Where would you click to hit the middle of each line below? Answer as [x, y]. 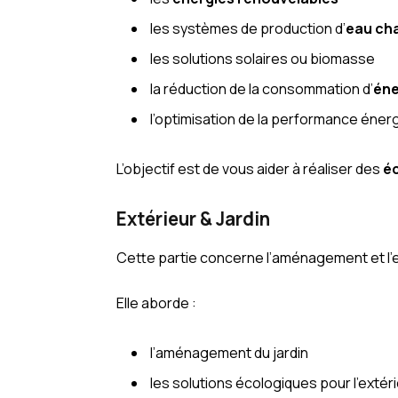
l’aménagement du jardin [230, 353]
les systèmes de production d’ [248, 28]
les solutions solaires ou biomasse [263, 58]
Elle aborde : [157, 303]
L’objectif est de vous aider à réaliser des [250, 168]
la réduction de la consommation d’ [262, 88]
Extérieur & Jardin [194, 219]
